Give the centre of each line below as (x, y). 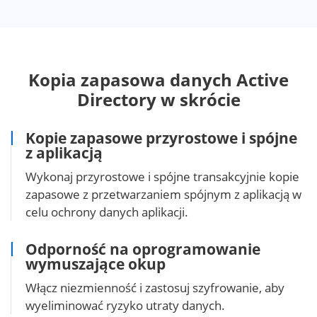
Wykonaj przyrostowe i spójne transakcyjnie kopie (162, 176)
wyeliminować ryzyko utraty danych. (125, 305)
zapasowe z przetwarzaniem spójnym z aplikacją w (163, 194)
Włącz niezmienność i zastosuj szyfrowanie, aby (155, 287)
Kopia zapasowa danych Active (158, 79)
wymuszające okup (96, 264)
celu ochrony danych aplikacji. (107, 212)
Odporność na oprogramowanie (143, 249)
